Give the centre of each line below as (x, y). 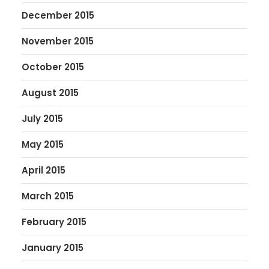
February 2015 (54, 222)
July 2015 (42, 119)
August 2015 (50, 93)
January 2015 (53, 248)
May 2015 (43, 144)
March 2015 (48, 196)
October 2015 (53, 67)
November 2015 (58, 41)
